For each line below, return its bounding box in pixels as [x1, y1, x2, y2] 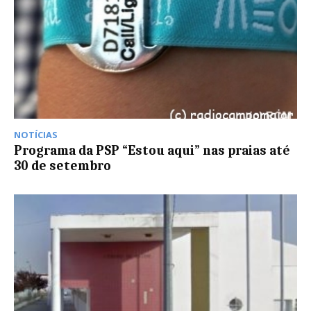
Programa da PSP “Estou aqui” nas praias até [14, 142, 290, 158]
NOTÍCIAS [14, 128, 58, 141]
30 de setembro [14, 158, 111, 174]
